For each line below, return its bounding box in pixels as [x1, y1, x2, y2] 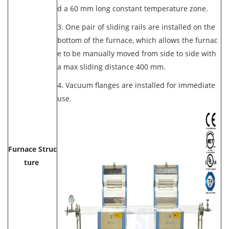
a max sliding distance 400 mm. [57, 62, 166, 72]
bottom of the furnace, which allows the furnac [57, 35, 218, 45]
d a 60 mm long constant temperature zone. [57, 4, 208, 13]
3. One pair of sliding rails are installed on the [57, 22, 215, 32]
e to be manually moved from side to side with [57, 49, 216, 58]
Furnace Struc [8, 144, 57, 154]
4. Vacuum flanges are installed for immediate [57, 80, 215, 90]
